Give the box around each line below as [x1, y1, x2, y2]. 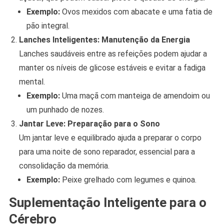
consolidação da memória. [18, 161, 109, 171]
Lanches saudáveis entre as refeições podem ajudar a [18, 49, 207, 59]
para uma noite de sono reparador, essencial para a [18, 147, 195, 157]
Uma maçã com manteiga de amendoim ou [59, 91, 210, 101]
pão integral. [26, 21, 69, 31]
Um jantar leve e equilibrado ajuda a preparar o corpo [18, 133, 201, 143]
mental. [18, 77, 45, 87]
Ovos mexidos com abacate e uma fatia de [59, 7, 212, 17]
